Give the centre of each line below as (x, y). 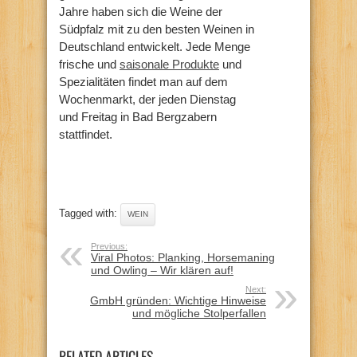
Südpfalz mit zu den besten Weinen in (157, 29)
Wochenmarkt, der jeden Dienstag (147, 99)
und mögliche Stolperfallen (199, 313)
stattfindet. (86, 134)
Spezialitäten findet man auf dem (143, 81)
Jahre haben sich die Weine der (141, 11)
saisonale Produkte (169, 64)
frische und (89, 64)
